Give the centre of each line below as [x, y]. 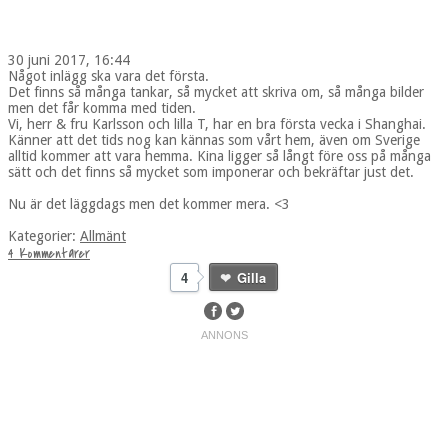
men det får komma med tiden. [104, 107]
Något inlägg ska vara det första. [110, 75]
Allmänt [103, 235]
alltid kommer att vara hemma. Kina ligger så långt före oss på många [219, 155]
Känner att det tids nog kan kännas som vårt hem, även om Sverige [214, 139]
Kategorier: [44, 235]
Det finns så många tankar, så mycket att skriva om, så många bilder [216, 91]
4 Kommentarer [49, 253]
